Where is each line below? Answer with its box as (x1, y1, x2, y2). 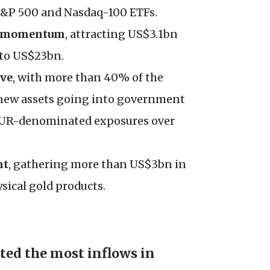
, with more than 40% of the (13, 71, 163, 85)
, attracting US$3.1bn (65, 27, 178, 42)
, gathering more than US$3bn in (8, 157, 186, 172)
